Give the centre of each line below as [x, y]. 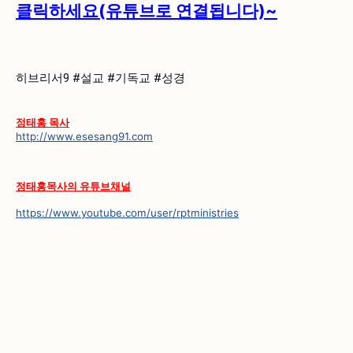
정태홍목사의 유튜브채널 [73, 186]
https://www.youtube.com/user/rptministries [127, 213]
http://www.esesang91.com [84, 136]
